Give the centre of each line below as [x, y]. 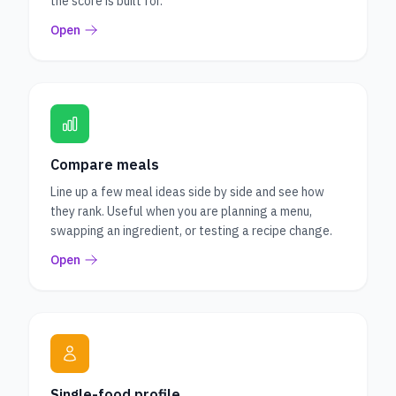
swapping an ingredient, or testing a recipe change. [191, 231]
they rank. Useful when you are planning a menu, [181, 211]
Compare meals [105, 164]
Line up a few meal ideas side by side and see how [187, 192]
